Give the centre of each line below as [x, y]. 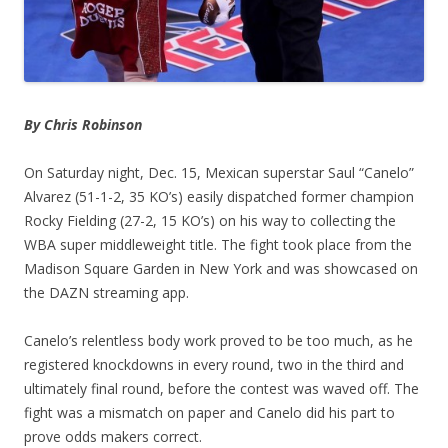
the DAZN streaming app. [106, 293]
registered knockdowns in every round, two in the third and [214, 365]
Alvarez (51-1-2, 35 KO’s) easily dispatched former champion [219, 197]
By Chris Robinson [83, 125]
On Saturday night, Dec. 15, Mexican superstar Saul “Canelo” [219, 173]
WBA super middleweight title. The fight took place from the [218, 245]
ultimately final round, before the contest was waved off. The [221, 389]
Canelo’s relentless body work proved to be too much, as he [218, 341]
